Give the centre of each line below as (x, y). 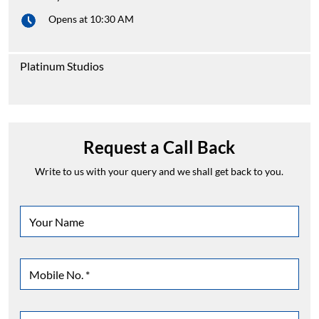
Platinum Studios (62, 66)
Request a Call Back (159, 147)
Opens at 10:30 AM (91, 19)
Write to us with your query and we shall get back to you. (159, 172)
